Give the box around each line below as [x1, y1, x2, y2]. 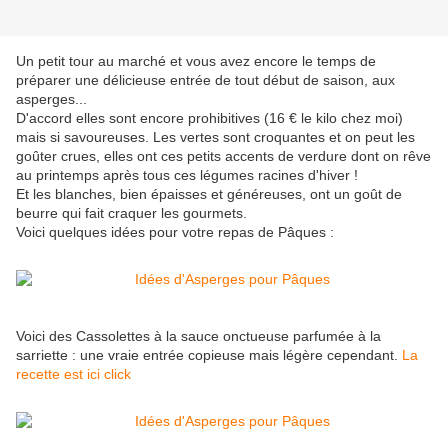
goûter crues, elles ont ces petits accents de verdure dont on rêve [16, 148, 431, 165]
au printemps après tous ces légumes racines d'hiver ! [16, 167, 358, 184]
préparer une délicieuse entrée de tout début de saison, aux [16, 72, 395, 89]
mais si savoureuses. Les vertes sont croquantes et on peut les [16, 129, 415, 146]
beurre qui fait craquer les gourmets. [16, 205, 247, 222]
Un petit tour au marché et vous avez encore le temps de [16, 53, 376, 70]
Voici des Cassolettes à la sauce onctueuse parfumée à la [16, 328, 381, 345]
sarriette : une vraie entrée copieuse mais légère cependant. [16, 347, 402, 364]
